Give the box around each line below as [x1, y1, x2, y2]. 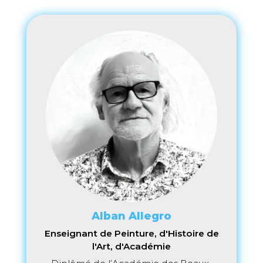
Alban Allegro [92, 209, 171, 222]
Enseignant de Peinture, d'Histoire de [44, 227, 219, 239]
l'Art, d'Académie [92, 240, 171, 252]
